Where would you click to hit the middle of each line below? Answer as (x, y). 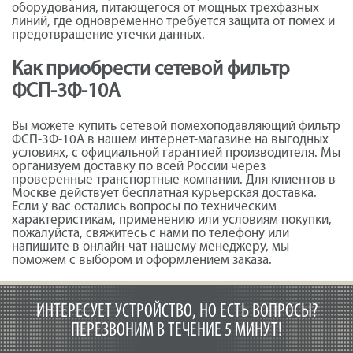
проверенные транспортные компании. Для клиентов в (174, 180)
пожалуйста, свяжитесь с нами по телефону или (150, 233)
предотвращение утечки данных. (108, 35)
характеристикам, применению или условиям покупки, (172, 220)
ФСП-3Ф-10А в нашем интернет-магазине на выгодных (170, 139)
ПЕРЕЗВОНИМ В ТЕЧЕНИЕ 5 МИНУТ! (176, 331)
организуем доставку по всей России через (139, 166)
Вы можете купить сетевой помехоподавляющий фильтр (176, 126)
